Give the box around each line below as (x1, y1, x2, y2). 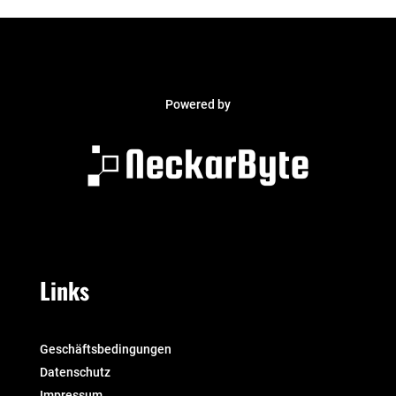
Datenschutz (39, 364, 110, 379)
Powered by (164, 96, 231, 111)
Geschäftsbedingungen (39, 341, 171, 356)
